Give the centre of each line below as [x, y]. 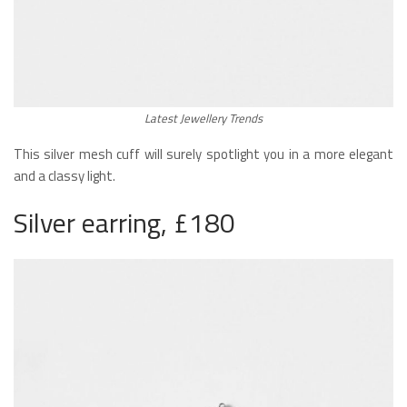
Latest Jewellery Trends [203, 119]
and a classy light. [65, 176]
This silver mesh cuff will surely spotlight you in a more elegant [203, 154]
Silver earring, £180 [124, 223]
